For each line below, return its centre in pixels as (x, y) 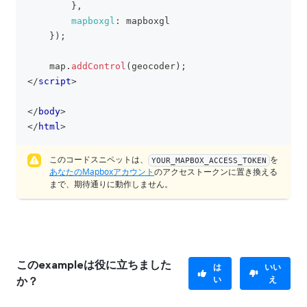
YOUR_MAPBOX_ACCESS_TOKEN (209, 160)
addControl (99, 66)
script (55, 81)
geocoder (153, 66)
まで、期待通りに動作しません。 (111, 184)
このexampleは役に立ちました (94, 265)
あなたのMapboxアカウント (102, 172)
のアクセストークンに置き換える (216, 172)
